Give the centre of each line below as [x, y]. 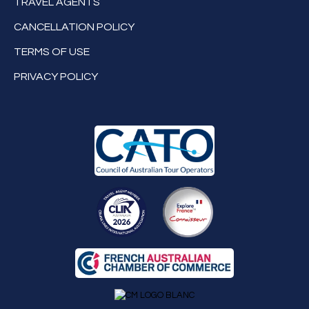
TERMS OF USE [52, 51]
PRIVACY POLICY [56, 76]
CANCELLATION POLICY [74, 27]
